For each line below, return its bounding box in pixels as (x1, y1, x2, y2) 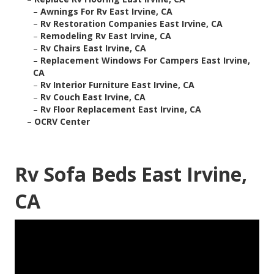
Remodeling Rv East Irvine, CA (40, 30, 171, 42)
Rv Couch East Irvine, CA (40, 91, 146, 103)
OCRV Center (34, 116, 90, 128)
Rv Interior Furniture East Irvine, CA (40, 79, 194, 91)
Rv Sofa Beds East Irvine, (15, 161, 247, 188)
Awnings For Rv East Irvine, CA (40, 6, 172, 18)
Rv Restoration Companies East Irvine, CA (40, 18, 223, 30)
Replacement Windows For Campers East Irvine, (40, 54, 250, 67)
